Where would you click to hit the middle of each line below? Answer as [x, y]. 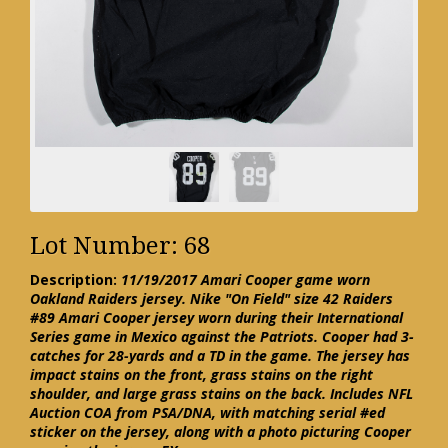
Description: [73, 280]
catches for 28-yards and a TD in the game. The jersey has [220, 356]
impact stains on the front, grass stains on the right [201, 375]
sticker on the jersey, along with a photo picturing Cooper [220, 432]
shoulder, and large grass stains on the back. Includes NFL [221, 394]
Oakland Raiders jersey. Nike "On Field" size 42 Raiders [211, 299]
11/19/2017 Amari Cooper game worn [245, 280]
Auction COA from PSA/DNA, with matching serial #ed [207, 413]
